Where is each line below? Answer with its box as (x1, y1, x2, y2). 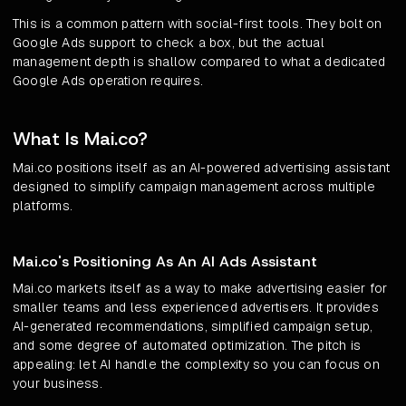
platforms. (13, 198, 72, 215)
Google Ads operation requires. (13, 72, 203, 90)
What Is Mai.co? (13, 127, 148, 151)
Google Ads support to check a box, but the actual (13, 34, 324, 52)
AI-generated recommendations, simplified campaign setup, (13, 318, 373, 335)
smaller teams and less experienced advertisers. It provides (13, 299, 379, 316)
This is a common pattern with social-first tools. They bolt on (13, 15, 382, 33)
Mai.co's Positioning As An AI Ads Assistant (13, 252, 317, 272)
